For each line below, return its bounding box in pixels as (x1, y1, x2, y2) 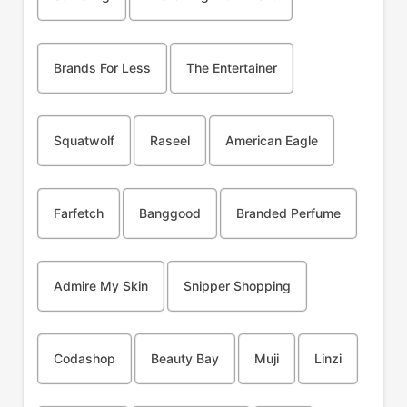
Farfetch (53, 205, 104, 221)
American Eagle (224, 133, 318, 148)
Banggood (138, 205, 201, 221)
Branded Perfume (235, 205, 341, 221)
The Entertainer (185, 60, 277, 75)
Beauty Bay (150, 351, 219, 366)
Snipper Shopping (183, 278, 291, 293)
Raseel (149, 133, 190, 148)
